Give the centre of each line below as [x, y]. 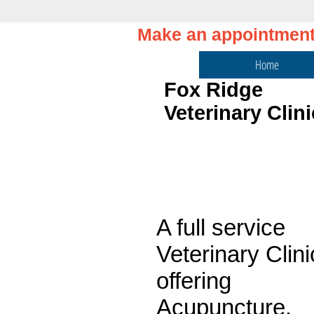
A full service [221, 227]
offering [194, 281]
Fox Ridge [213, 90]
